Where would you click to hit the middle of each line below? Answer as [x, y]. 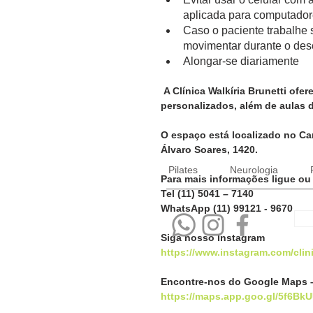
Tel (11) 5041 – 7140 [207, 193]
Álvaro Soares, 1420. [209, 149]
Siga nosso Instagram [213, 237]
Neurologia [254, 169]
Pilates [183, 169]
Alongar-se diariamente [241, 61]
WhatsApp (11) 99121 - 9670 [227, 208]
